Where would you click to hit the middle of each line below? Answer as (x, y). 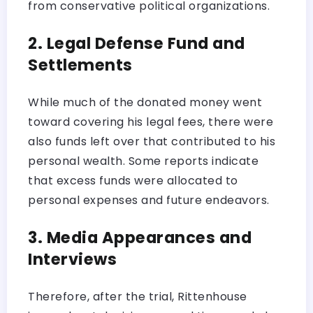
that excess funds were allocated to (133, 180)
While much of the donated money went (145, 102)
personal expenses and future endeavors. (149, 200)
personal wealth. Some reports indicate (143, 161)
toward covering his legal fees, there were (151, 122)
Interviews (72, 259)
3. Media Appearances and (140, 237)
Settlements (80, 65)
